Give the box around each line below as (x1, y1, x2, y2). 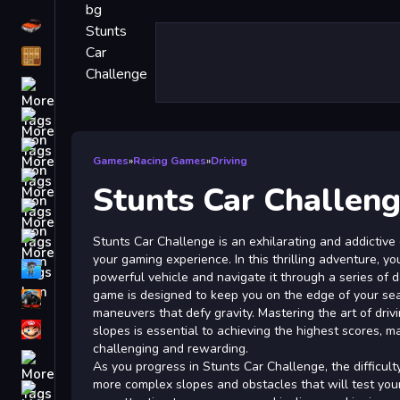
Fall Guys (59, 260, 119, 278)
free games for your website (59, 108, 239, 126)
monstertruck (59, 290, 143, 308)
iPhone (59, 78, 104, 96)
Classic (59, 47, 104, 65)
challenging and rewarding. (93, 340, 248, 357)
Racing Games (133, 154, 206, 168)
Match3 (59, 199, 105, 217)
